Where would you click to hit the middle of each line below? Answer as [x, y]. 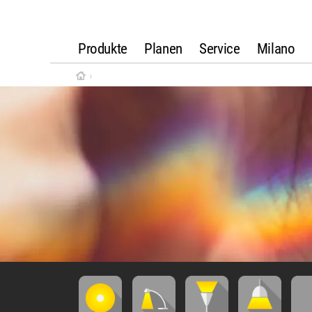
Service [220, 48]
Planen [163, 48]
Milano [276, 48]
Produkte [103, 48]
